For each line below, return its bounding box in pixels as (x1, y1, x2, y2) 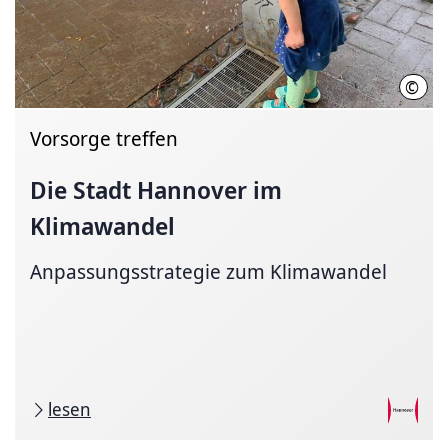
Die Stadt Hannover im (30, 173, 282, 206)
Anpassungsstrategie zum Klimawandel (30, 258, 387, 285)
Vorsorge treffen (30, 125, 178, 152)
